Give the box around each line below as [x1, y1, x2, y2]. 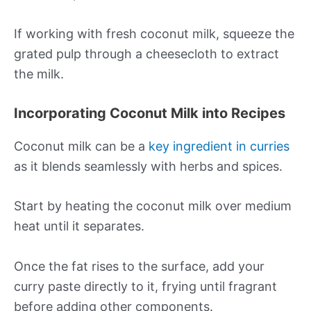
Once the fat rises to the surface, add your [14, 259, 264, 274]
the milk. [14, 66, 64, 81]
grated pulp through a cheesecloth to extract [14, 46, 279, 61]
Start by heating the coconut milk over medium [14, 199, 292, 214]
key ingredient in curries [149, 138, 289, 153]
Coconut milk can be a [14, 138, 149, 153]
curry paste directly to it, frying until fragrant [14, 279, 277, 294]
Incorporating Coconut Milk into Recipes [14, 104, 285, 121]
